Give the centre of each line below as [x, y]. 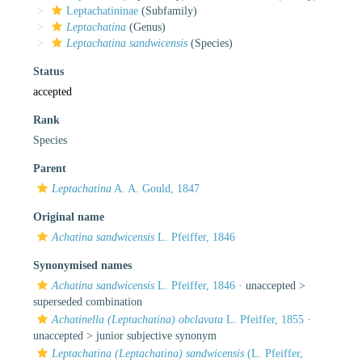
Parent [50, 168]
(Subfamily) [168, 11]
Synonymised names [82, 265]
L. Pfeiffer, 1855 [263, 319]
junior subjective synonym [156, 335]
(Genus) [146, 27]
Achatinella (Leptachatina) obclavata [137, 319]
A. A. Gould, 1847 [156, 188]
